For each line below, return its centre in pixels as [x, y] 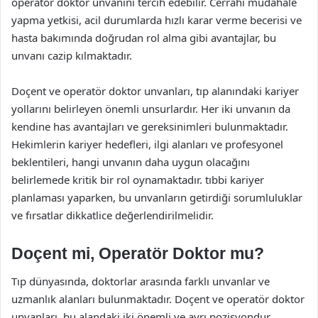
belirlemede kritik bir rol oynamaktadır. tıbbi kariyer [138, 179]
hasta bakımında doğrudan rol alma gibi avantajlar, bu [144, 37]
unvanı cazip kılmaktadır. [72, 55]
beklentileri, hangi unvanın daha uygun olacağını [131, 161]
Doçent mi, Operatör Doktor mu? [138, 253]
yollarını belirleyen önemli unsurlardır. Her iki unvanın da [151, 108]
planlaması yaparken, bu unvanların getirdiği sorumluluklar [157, 197]
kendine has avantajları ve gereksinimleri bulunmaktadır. [150, 126]
